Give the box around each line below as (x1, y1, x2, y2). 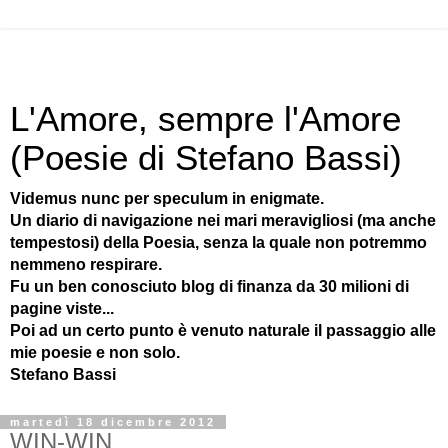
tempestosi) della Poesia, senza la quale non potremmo (10, 234, 427, 251)
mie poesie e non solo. (10, 344, 180, 361)
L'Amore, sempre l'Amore (10, 100, 401, 138)
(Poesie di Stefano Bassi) (10, 139, 402, 177)
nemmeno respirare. (10, 256, 162, 273)
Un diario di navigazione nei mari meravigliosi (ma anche (10, 212, 436, 229)
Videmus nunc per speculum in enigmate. (10, 190, 324, 207)
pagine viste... (10, 300, 114, 317)
